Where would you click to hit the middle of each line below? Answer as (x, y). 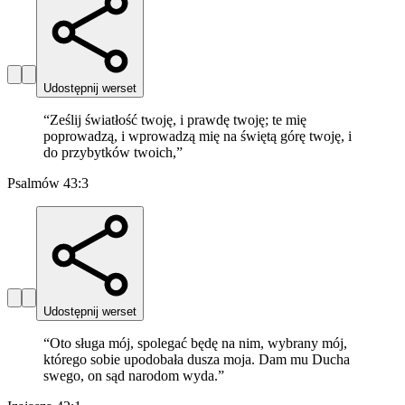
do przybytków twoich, (110, 153)
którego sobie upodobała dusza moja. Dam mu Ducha (197, 360)
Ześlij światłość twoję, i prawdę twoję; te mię (178, 120)
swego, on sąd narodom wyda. (131, 376)
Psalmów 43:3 (48, 184)
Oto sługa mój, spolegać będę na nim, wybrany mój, (198, 344)
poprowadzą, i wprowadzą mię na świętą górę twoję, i (198, 137)
